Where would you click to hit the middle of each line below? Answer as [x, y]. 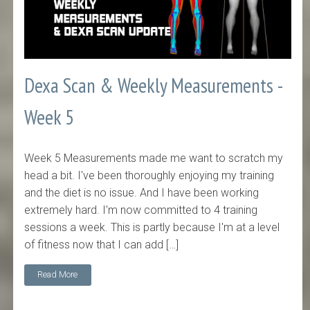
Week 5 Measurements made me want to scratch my [154, 158]
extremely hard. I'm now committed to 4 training [141, 210]
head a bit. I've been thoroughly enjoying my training [149, 175]
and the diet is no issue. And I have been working [142, 192]
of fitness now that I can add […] [102, 244]
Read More [58, 275]
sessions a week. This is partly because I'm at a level [152, 227]
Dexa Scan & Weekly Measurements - [153, 86]
